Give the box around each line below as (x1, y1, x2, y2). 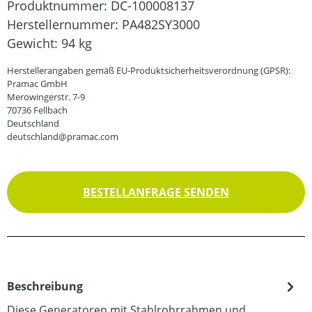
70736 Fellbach (7, 103, 68, 116)
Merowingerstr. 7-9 (7, 90, 85, 103)
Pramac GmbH (7, 77, 68, 90)
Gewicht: (7, 34, 61, 52)
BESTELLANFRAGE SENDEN (83, 184, 229, 200)
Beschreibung (7, 278, 83, 294)
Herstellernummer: (7, 15, 122, 33)
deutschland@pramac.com (7, 130, 118, 143)
